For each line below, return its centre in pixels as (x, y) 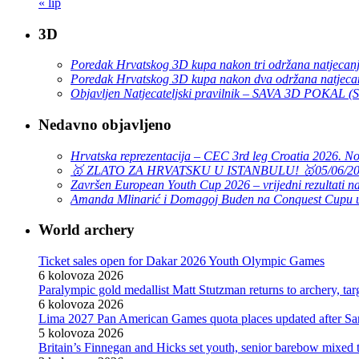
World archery (87, 230)
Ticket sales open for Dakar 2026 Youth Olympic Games (182, 261)
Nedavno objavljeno (105, 125)
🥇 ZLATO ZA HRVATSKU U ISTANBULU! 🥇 (193, 170)
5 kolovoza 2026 (81, 333)
